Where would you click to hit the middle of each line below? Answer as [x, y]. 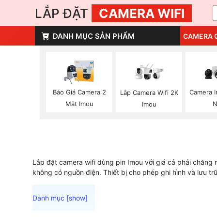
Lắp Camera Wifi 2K [149, 92]
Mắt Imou [79, 104]
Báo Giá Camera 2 [79, 92]
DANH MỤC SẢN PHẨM [94, 36]
